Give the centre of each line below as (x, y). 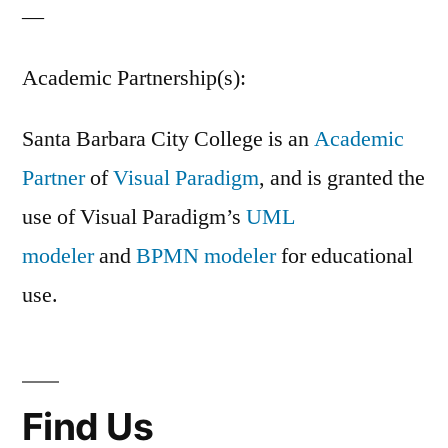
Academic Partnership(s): (134, 77)
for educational (344, 255)
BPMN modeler (206, 255)
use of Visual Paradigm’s (134, 216)
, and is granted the (342, 177)
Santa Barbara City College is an (168, 138)
